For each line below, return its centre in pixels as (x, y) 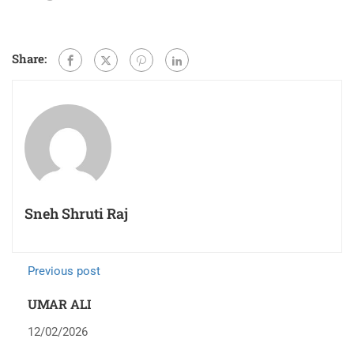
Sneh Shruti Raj (76, 214)
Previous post (64, 271)
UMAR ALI (60, 304)
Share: (29, 58)
